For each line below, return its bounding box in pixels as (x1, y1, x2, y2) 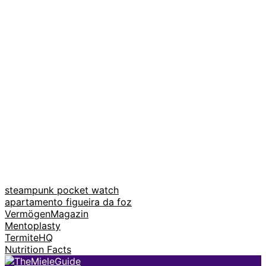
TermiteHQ (5, 232, 53, 244)
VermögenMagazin (5, 208, 88, 220)
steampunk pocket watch (5, 184, 119, 197)
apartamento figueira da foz (5, 196, 132, 208)
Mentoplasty (5, 220, 61, 232)
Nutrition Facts (5, 243, 71, 256)
